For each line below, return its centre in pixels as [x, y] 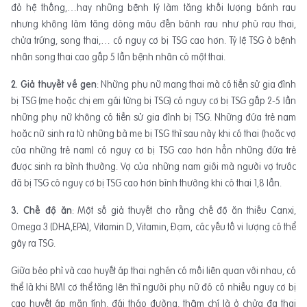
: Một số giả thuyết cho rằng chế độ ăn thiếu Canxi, [184, 211]
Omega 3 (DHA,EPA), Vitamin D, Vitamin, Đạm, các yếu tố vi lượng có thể [153, 227]
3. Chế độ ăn [41, 211]
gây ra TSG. [33, 244]
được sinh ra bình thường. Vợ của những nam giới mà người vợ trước [153, 167]
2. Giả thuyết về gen [54, 85]
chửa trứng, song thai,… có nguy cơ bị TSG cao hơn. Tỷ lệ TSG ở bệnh [153, 41]
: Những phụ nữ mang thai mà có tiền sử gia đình [197, 85]
